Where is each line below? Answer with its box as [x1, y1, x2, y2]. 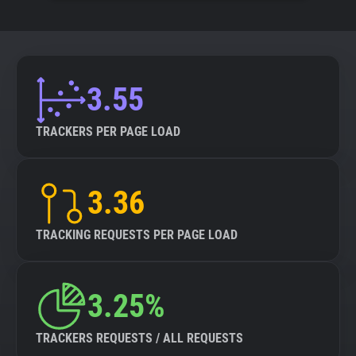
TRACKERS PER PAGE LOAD [36, 124, 180, 139]
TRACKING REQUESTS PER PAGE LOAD [36, 227, 238, 242]
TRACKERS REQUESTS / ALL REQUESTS [36, 331, 243, 346]
